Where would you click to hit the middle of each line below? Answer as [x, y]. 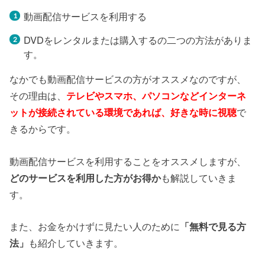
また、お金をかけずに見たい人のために [95, 226]
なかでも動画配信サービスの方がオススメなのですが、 [128, 79]
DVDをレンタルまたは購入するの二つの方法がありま [138, 39]
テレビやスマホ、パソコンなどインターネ [156, 96]
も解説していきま [199, 177]
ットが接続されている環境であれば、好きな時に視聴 [123, 112]
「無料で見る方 [213, 226]
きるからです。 [43, 129]
